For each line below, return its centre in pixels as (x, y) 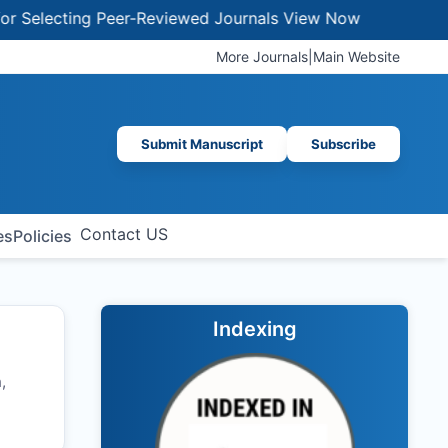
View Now (265, 18)
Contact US (123, 234)
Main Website (356, 56)
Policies (42, 236)
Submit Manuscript (202, 144)
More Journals (262, 56)
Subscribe (343, 144)
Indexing (254, 329)
